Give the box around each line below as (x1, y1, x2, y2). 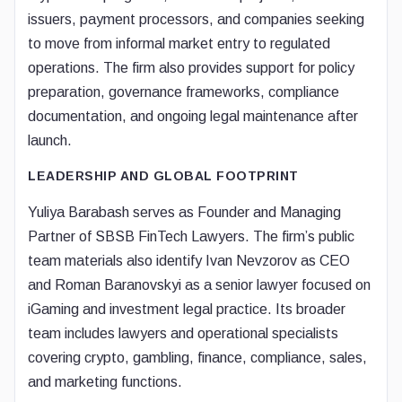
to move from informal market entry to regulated (28, 36, 330, 51)
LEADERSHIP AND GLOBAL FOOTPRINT (28, 169, 299, 183)
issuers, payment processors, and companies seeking (28, 12, 364, 27)
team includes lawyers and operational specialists (28, 326, 338, 341)
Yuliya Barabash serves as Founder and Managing (28, 205, 341, 220)
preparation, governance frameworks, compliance (28, 84, 339, 100)
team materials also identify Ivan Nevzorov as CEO (28, 253, 350, 268)
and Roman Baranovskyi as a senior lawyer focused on (28, 277, 371, 293)
